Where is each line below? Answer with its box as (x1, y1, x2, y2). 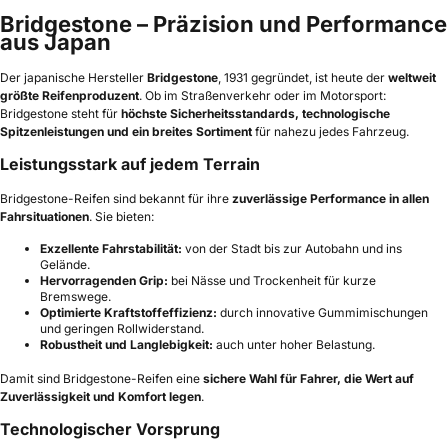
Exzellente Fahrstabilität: (40, 241, 182, 257)
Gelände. (40, 257, 90, 273)
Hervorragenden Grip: (40, 273, 168, 289)
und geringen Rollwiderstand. (40, 321, 204, 337)
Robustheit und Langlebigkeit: (40, 337, 213, 353)
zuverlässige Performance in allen (232, 191, 429, 207)
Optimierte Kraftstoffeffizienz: (40, 305, 217, 321)
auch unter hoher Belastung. (213, 337, 375, 353)
